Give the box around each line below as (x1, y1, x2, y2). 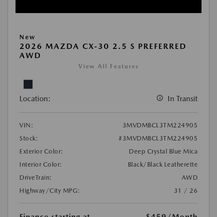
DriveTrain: (19, 174, 52, 182)
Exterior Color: (19, 148, 63, 155)
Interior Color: (19, 161, 62, 169)
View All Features (78, 63, 139, 70)
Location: (19, 94, 51, 104)
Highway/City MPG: (19, 187, 80, 195)
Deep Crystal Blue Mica (129, 148, 198, 155)
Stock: (19, 135, 38, 142)
